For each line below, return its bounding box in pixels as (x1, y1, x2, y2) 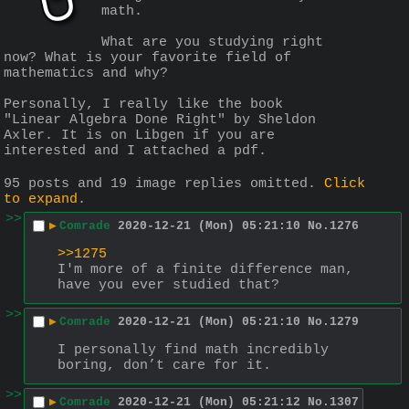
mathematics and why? (4, 65, 168, 81)
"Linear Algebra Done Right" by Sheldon (4, 111, 316, 128)
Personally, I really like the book (4, 96, 283, 112)
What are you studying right (101, 34, 323, 50)
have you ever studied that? (58, 277, 279, 293)
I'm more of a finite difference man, (58, 261, 353, 278)
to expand (4, 192, 78, 208)
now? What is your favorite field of (4, 49, 291, 66)
